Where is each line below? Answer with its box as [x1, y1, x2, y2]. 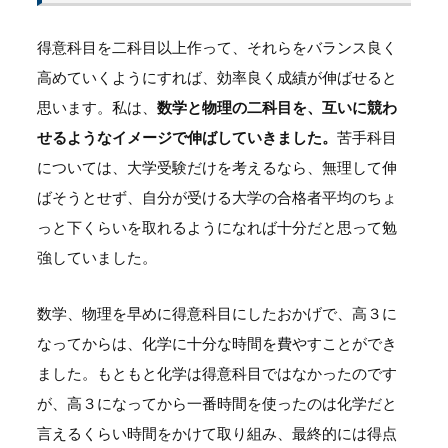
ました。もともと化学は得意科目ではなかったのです [36, 362, 397, 383]
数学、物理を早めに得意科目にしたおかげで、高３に [36, 302, 397, 323]
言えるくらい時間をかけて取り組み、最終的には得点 [36, 422, 397, 443]
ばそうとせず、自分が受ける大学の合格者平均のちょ [36, 186, 397, 207]
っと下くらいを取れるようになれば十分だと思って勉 [36, 216, 397, 237]
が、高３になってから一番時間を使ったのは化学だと [36, 392, 397, 413]
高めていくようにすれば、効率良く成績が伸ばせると [36, 66, 397, 87]
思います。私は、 [36, 96, 157, 117]
